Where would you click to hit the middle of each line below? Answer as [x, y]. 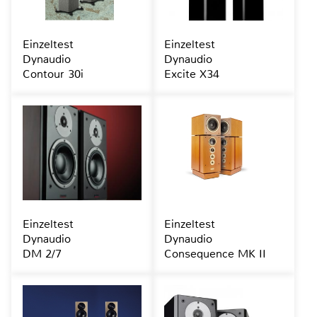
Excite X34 [191, 74]
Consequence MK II [215, 254]
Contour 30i [53, 74]
